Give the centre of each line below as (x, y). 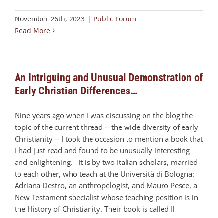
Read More (32, 30)
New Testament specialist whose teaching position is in (106, 197)
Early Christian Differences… (76, 91)
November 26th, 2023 (50, 18)
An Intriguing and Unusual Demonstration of (109, 77)
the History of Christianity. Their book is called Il (95, 209)
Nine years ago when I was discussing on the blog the (104, 115)
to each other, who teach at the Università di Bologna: (104, 173)
